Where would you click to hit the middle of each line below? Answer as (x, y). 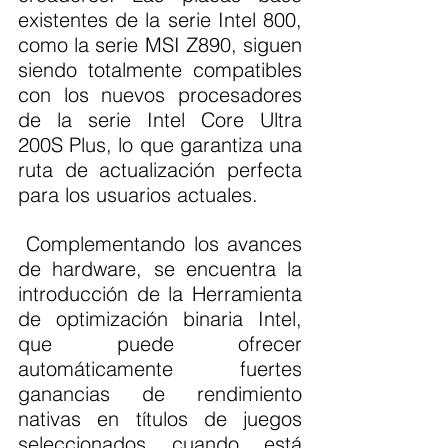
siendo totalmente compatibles (160, 70)
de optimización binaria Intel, (160, 319)
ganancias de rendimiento (160, 394)
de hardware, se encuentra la (160, 269)
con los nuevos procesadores (160, 95)
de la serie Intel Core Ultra (160, 120)
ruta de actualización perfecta (160, 170)
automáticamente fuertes (160, 369)
